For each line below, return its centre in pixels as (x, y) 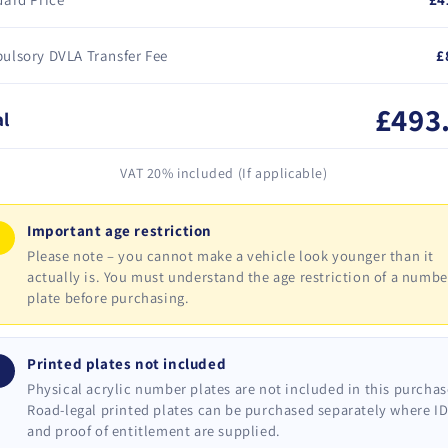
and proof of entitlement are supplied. (154, 430)
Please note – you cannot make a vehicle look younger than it (231, 255)
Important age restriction (119, 230)
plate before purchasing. (108, 297)
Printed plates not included (127, 363)
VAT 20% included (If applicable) (224, 173)
